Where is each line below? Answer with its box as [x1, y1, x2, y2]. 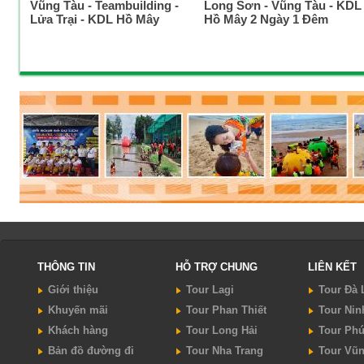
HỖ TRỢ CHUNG [175, 260, 258, 273]
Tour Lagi [186, 283, 234, 296]
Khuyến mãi [48, 303, 108, 316]
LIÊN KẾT [308, 260, 357, 273]
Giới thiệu [48, 283, 98, 296]
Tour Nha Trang [186, 344, 263, 357]
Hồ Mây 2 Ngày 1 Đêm [204, 11, 328, 26]
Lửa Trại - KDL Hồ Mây [30, 11, 159, 26]
